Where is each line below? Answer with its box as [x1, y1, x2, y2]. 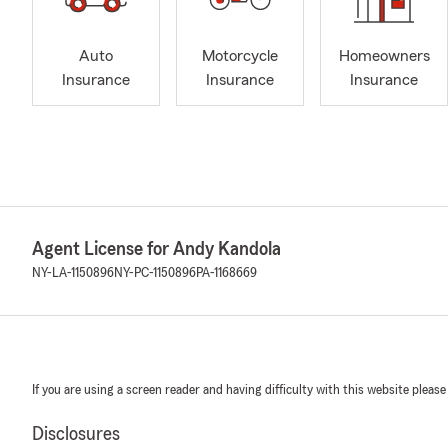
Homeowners [338, 48, 430, 65]
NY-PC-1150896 [114, 266, 196, 280]
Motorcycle [202, 48, 278, 65]
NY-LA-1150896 [32, 266, 114, 280]
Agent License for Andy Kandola [32, 239, 281, 259]
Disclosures [32, 424, 120, 444]
